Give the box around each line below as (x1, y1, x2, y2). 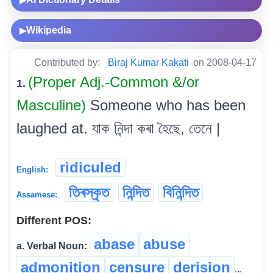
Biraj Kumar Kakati (108, 57, 189, 68)
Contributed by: (34, 57, 102, 68)
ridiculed (60, 158, 121, 175)
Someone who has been (90, 96, 246, 113)
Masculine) (16, 96, 90, 113)
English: (16, 165, 48, 174)
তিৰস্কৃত (69, 183, 109, 200)
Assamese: (16, 190, 57, 199)
